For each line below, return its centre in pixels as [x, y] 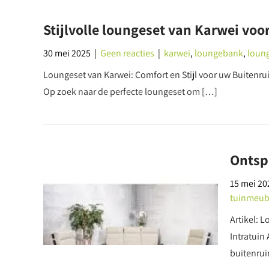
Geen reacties [127, 53]
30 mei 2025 [67, 53]
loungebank [219, 53]
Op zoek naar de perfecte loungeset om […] [130, 92]
